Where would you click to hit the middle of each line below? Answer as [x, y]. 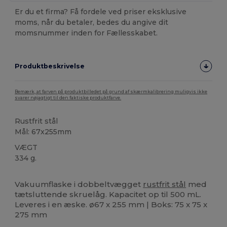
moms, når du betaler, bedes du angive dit [92, 22]
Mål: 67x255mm [43, 131]
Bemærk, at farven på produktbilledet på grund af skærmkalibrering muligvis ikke [111, 91]
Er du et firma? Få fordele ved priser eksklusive [101, 11]
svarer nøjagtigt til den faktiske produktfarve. [68, 98]
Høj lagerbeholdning [47, 174]
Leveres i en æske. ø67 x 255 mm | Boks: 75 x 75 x [111, 204]
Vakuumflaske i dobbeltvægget [79, 184]
